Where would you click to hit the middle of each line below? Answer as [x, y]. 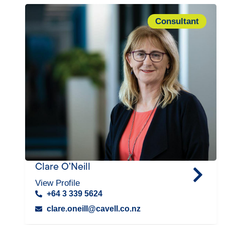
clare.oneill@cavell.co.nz [93, 209]
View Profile [58, 183]
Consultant [177, 21]
